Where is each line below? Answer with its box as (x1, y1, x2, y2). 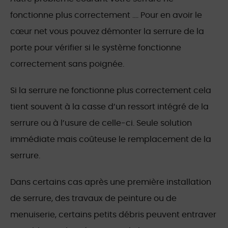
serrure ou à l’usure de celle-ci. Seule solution (10, 119, 192, 128)
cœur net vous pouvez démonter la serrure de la (10, 27, 204, 36)
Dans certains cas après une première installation (10, 178, 211, 187)
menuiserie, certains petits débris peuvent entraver (10, 211, 216, 219)
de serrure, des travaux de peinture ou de (10, 194, 177, 203)
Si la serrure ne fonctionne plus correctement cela (10, 87, 211, 95)
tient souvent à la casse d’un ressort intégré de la (10, 103, 209, 111)
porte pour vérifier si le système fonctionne (10, 44, 181, 52)
